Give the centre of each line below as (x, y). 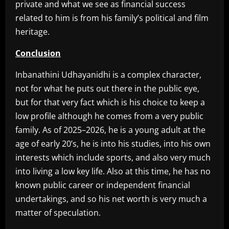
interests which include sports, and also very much (113, 158)
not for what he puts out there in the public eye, (107, 89)
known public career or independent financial (103, 185)
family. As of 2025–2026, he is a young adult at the (110, 130)
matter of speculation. (58, 213)
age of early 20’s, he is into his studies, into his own (113, 144)
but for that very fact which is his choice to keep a (110, 102)
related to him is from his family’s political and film (112, 18)
